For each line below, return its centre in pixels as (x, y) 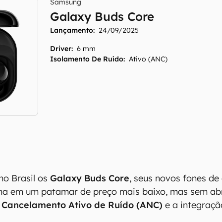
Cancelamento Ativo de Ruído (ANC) (82, 205)
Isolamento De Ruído (87, 59)
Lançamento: (73, 30)
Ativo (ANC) (148, 59)
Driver (61, 49)
